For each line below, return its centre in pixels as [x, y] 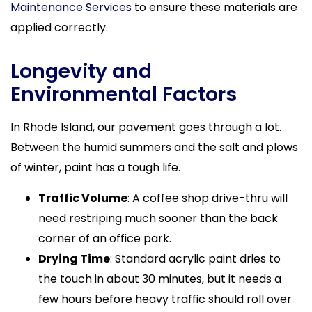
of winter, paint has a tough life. [95, 168]
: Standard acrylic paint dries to [195, 258]
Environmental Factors [124, 95]
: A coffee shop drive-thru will [208, 198]
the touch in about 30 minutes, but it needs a [160, 279]
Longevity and [81, 72]
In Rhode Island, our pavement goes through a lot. [146, 127]
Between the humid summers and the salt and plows [154, 148]
